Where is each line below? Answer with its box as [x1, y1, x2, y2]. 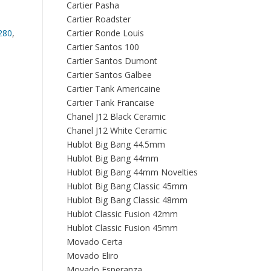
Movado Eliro [66, 250, 119, 261]
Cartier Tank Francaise [66, 97, 154, 108]
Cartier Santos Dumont [66, 55, 157, 67]
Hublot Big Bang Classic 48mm [66, 194, 188, 206]
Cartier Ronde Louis [66, 27, 144, 39]
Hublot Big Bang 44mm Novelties [66, 166, 198, 178]
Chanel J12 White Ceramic [66, 125, 167, 136]
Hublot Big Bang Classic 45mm [66, 180, 188, 192]
